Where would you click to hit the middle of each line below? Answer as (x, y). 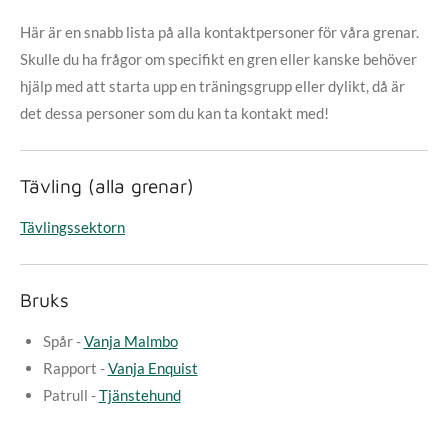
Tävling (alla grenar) (107, 186)
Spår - (63, 341)
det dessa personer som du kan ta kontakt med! (174, 113)
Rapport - (75, 368)
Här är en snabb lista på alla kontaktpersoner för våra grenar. (219, 32)
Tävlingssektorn (72, 227)
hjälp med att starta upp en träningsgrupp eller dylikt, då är (212, 86)
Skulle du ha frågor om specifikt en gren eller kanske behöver (218, 59)
